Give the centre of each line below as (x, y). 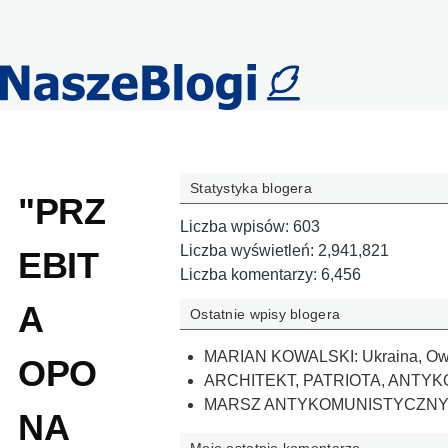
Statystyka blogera (251, 187)
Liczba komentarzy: (250, 275)
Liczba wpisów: (236, 227)
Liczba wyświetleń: (249, 251)
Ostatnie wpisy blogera (265, 313)
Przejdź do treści (77, 11)
